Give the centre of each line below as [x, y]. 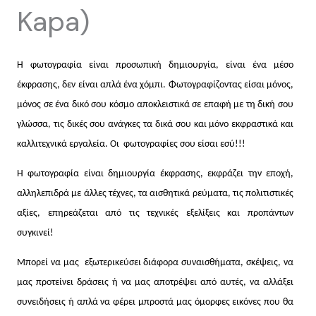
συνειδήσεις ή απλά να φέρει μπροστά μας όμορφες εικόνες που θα [155, 302]
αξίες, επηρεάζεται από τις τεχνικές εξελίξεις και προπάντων [155, 213]
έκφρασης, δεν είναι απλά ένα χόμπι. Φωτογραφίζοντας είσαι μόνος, [155, 85]
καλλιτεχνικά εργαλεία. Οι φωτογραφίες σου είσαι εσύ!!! [131, 144]
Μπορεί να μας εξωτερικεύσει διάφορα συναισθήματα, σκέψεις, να [155, 263]
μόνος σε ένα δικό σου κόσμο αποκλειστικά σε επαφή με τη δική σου [155, 105]
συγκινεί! [35, 233]
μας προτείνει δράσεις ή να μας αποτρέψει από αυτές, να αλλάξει [155, 282]
